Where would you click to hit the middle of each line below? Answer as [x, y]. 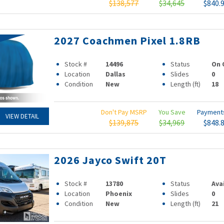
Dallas [116, 74]
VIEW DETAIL [22, 116]
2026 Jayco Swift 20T [110, 160]
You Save [172, 112]
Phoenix [119, 193]
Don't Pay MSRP [124, 112]
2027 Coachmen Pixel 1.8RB [127, 40]
